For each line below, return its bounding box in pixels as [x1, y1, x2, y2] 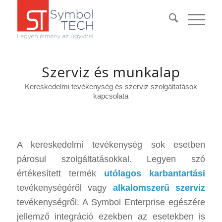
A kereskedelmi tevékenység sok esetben [16, 139, 206, 150]
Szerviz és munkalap [41, 62, 180, 81]
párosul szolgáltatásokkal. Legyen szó [16, 154, 206, 164]
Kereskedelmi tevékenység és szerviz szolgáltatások [24, 82, 197, 91]
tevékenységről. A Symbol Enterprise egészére [16, 197, 206, 207]
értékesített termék [16, 168, 105, 178]
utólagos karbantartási [104, 168, 206, 178]
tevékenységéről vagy [16, 182, 113, 193]
